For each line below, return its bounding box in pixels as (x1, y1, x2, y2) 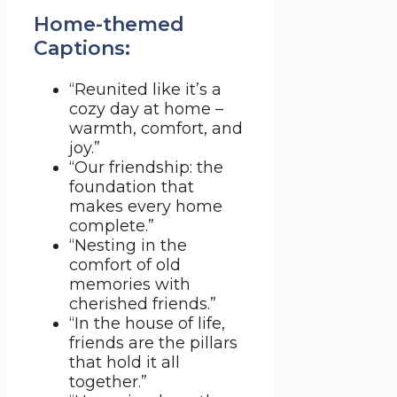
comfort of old (69, 255, 181, 276)
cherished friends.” (69, 294, 216, 315)
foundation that (69, 177, 194, 198)
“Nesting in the (69, 236, 187, 256)
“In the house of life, (69, 314, 225, 334)
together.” (69, 372, 147, 393)
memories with (69, 275, 191, 295)
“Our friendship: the (69, 158, 223, 178)
